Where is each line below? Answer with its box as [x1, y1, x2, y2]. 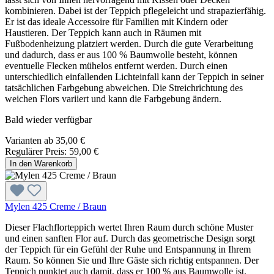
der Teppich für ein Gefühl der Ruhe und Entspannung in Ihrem [5, 243, 251, 254]
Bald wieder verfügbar [5, 114, 92, 125]
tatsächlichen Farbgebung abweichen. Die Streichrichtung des [5, 82, 243, 93]
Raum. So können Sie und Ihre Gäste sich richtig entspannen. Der [5, 254, 259, 265]
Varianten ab [5, 135, 53, 146]
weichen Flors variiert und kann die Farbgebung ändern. [5, 93, 221, 104]
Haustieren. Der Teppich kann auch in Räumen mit [5, 27, 201, 38]
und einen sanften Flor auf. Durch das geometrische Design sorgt [5, 232, 255, 243]
